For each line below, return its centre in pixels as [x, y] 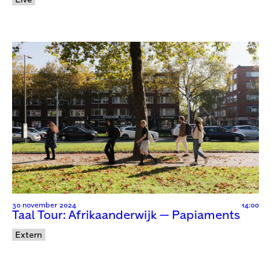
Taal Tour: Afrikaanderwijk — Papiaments [126, 215]
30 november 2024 [44, 205]
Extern [29, 235]
